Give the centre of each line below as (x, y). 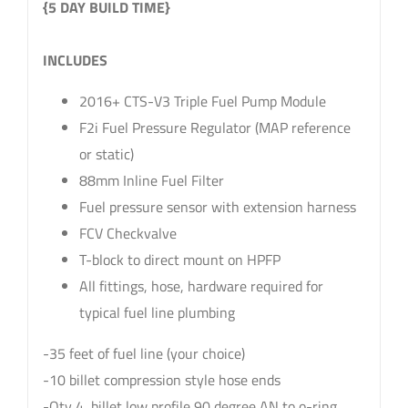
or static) (106, 153)
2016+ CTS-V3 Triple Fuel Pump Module (202, 101)
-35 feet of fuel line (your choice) (143, 353)
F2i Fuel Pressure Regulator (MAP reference (214, 127)
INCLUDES (75, 60)
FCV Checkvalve (127, 233)
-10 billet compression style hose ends (161, 379)
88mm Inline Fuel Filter (151, 180)
